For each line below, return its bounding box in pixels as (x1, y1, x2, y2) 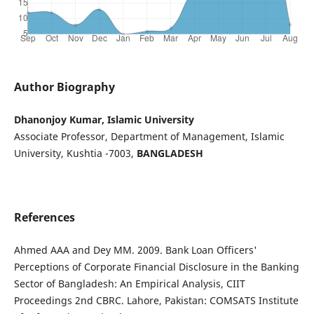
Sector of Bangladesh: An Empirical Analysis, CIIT (13, 277, 245, 291)
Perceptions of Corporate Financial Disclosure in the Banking (13, 260, 299, 274)
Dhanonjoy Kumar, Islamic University (13, 113, 194, 127)
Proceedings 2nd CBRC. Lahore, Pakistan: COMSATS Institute (13, 294, 299, 308)
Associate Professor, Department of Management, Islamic (13, 130, 285, 144)
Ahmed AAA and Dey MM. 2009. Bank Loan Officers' (13, 243, 257, 257)
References (13, 210, 75, 226)
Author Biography (13, 79, 115, 95)
